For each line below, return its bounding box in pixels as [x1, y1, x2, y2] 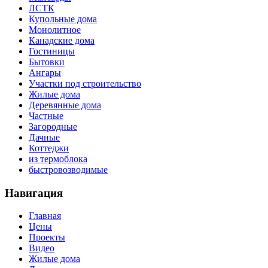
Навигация [5, 186, 63, 199]
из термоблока [29, 153, 87, 164]
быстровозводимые [29, 164, 108, 175]
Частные [29, 110, 63, 121]
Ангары [29, 67, 61, 78]
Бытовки [29, 56, 65, 67]
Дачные [29, 132, 60, 142]
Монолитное [29, 24, 81, 35]
